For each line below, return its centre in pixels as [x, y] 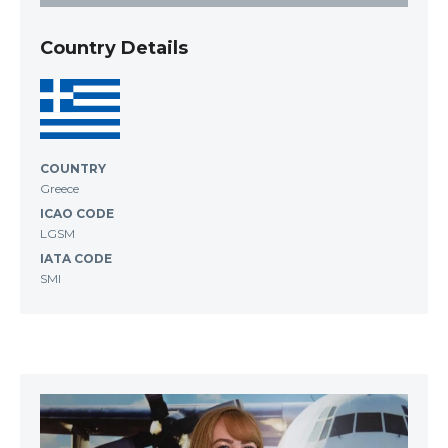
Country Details [114, 47]
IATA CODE [76, 258]
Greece [59, 188]
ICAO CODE [77, 213]
